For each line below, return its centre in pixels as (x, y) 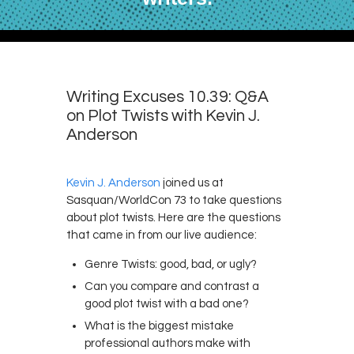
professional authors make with (167, 343)
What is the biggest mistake (159, 326)
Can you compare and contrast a (171, 286)
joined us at (192, 183)
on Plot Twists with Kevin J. (163, 116)
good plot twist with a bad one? (166, 303)
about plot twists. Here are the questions (173, 217)
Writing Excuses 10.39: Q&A (168, 97)
